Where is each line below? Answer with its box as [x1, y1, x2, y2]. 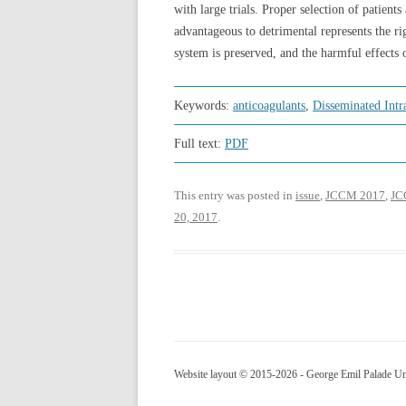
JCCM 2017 [325, 188, 385, 202]
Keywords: [174, 99, 233, 112]
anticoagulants [233, 99, 305, 112]
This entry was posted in [174, 188, 295, 202]
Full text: [174, 137, 225, 150]
